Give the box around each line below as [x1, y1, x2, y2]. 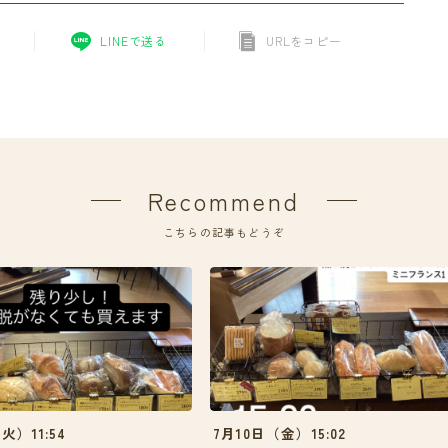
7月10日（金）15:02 [213, 422, 347, 443]
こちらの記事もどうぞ [163, 224, 285, 241]
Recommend [148, 183, 300, 219]
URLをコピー [265, 32, 343, 50]
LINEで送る [99, 32, 168, 50]
